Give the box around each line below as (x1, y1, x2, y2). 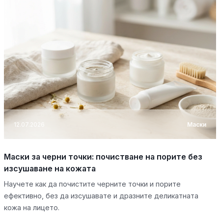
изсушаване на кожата (4, 164, 96, 174)
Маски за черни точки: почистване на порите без (4, 152, 202, 162)
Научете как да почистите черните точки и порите (4, 180, 181, 189)
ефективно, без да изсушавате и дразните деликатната (4, 192, 198, 200)
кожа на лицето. (4, 203, 59, 212)
